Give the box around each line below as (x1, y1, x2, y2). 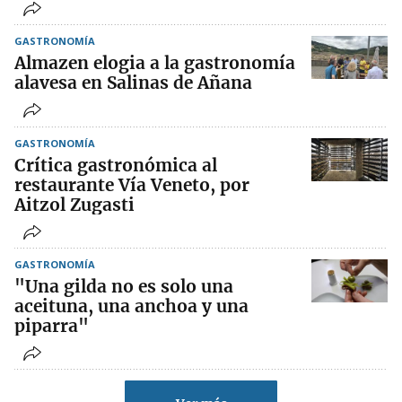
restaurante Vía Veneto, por (14, 174, 249, 196)
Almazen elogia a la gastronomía (14, 52, 295, 74)
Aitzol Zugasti (14, 194, 135, 215)
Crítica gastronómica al (14, 154, 217, 176)
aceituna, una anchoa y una (14, 295, 249, 317)
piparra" (14, 315, 89, 336)
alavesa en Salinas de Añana (14, 72, 252, 93)
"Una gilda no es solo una (14, 275, 233, 297)
